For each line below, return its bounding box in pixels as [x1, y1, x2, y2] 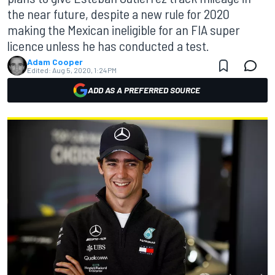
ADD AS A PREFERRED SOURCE [87, 85, 200, 95]
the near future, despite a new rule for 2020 [7, 6, 230, 21]
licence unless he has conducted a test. [7, 37, 209, 53]
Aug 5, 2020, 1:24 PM [52, 66, 117, 74]
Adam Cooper [27, 56, 83, 67]
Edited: [27, 66, 51, 74]
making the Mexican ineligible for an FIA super [7, 21, 240, 37]
